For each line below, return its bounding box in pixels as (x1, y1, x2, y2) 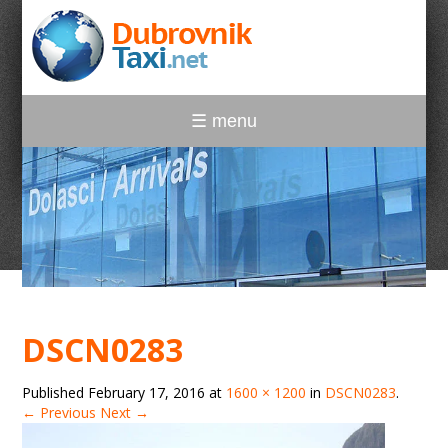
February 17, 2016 (88, 383, 206, 402)
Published (22, 383, 89, 402)
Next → (100, 403, 150, 422)
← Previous (22, 403, 97, 422)
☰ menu (191, 111, 257, 131)
